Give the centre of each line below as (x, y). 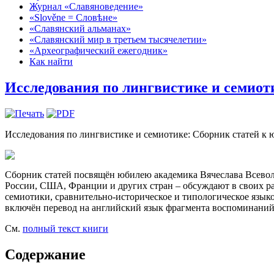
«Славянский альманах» (80, 28)
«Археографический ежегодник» (98, 50)
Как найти (51, 61)
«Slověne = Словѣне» (73, 17)
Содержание (45, 254)
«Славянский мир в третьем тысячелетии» (118, 39)
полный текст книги (65, 228)
